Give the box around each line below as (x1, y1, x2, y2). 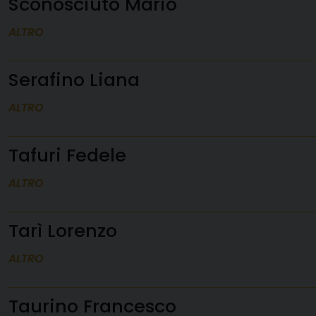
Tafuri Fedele (8, 142, 126, 168)
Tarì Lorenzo (8, 218, 117, 243)
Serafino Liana (8, 67, 140, 92)
